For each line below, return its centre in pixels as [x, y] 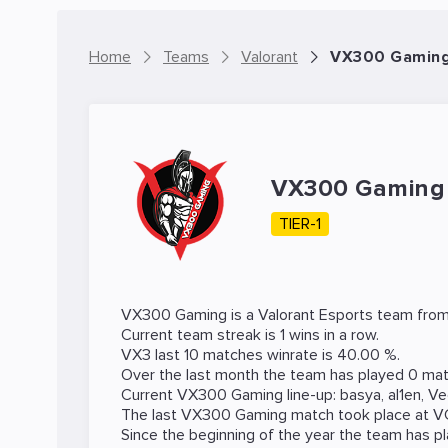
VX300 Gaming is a [189, 315]
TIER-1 [300, 224]
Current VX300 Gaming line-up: [230, 395]
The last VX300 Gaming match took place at [277, 415]
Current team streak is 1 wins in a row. [250, 335]
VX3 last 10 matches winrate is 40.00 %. [260, 355]
